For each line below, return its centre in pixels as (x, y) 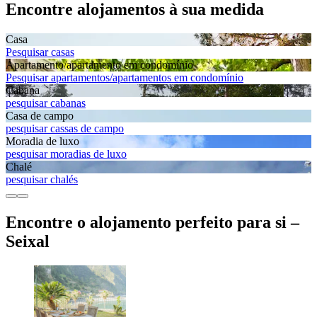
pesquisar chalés (42, 179)
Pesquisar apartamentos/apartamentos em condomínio (125, 77)
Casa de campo (40, 115)
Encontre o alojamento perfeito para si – (152, 222)
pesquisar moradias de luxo (66, 154)
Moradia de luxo (42, 141)
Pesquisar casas (40, 52)
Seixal (28, 241)
